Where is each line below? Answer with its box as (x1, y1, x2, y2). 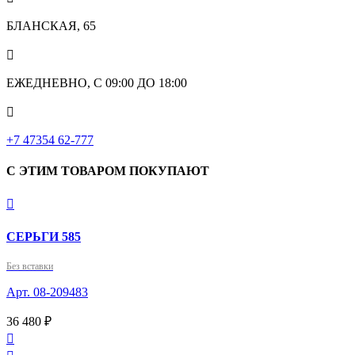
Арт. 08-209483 (6, 284, 88, 299)
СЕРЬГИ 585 (6, 229, 81, 243)
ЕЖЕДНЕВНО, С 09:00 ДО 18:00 (6, 75, 187, 90)
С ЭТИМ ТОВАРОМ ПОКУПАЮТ (6, 164, 209, 178)
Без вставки (6, 260, 53, 272)
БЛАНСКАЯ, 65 (6, 18, 96, 32)
